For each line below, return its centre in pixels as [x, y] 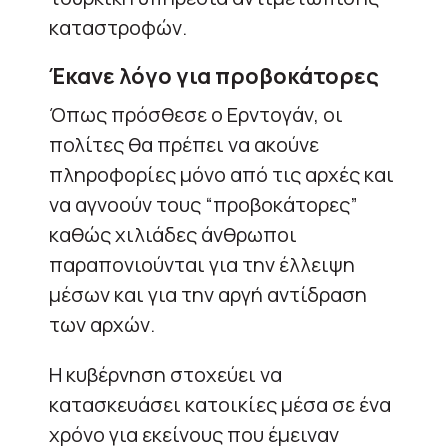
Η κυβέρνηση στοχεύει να [165, 374]
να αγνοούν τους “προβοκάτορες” [203, 204]
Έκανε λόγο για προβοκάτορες [214, 75]
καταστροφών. [118, 27]
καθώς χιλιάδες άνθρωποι [173, 234]
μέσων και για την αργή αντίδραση [208, 294]
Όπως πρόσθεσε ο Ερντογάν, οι [196, 114]
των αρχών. [102, 324]
